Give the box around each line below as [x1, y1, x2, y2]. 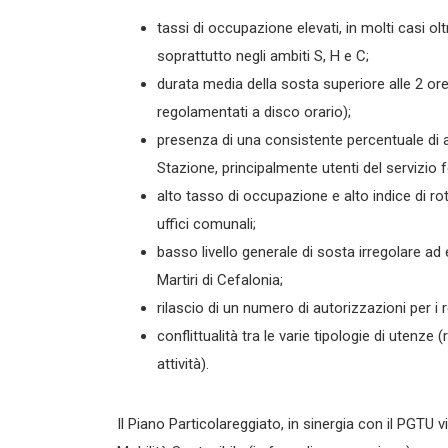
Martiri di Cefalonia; [157, 271, 283, 289]
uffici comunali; [157, 215, 256, 233]
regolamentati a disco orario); [157, 103, 351, 121]
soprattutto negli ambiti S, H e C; [157, 47, 369, 65]
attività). [157, 355, 209, 373]
